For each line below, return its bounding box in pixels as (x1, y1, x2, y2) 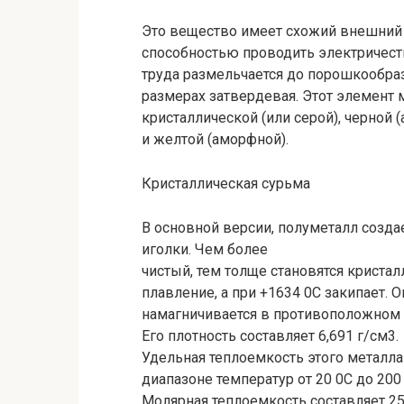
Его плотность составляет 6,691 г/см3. (142, 327, 399, 344)
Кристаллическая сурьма (142, 175, 310, 192)
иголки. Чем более (142, 241, 268, 258)
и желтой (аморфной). (142, 131, 289, 148)
